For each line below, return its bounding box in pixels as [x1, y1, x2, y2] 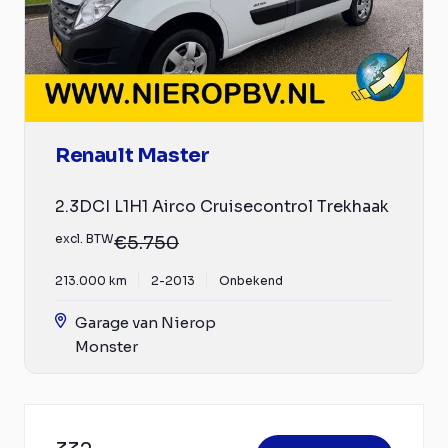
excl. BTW [55, 230, 114, 246]
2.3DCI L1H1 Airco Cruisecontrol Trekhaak [55, 195, 389, 217]
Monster [75, 336, 138, 356]
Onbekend [219, 272, 283, 288]
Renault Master [55, 142, 210, 168]
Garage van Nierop [75, 312, 216, 332]
